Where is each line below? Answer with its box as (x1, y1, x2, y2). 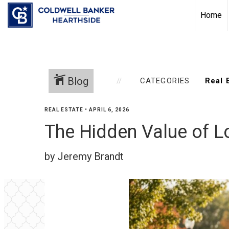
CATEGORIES (140, 76, 190, 85)
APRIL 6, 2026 (89, 107, 129, 112)
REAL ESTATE (44, 107, 83, 112)
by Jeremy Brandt (44, 150, 124, 163)
